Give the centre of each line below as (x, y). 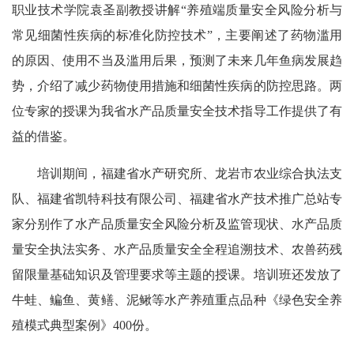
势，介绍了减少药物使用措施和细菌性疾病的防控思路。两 (177, 86)
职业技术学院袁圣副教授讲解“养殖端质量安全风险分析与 (177, 10)
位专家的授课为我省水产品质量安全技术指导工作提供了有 (177, 111)
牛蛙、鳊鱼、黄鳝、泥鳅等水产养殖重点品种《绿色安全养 (177, 300)
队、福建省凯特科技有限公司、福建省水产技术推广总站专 (177, 199)
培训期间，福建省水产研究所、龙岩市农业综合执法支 (177, 173)
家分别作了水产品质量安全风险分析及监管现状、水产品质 (177, 224)
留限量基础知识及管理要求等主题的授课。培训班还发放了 (177, 275)
